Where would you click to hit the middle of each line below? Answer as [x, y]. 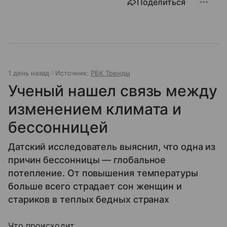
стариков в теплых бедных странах [89, 199]
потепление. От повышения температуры [103, 173]
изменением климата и [95, 109]
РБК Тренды [110, 73]
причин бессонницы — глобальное [87, 160]
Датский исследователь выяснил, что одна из [112, 146]
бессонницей [58, 127]
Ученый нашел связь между [113, 90]
